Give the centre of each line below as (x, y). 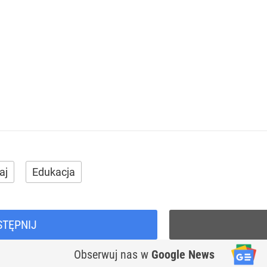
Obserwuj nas (107, 255)
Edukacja (54, 172)
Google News (183, 255)
